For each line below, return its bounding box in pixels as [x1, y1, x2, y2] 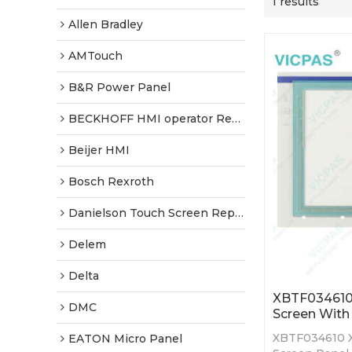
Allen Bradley [68, 17, 143, 31]
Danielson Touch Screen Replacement [68, 206, 235, 220]
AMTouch [68, 49, 123, 63]
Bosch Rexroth [68, 174, 154, 189]
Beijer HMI [68, 143, 130, 157]
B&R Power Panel [68, 80, 170, 94]
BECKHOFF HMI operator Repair [68, 112, 232, 126]
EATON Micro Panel [68, 332, 182, 346]
